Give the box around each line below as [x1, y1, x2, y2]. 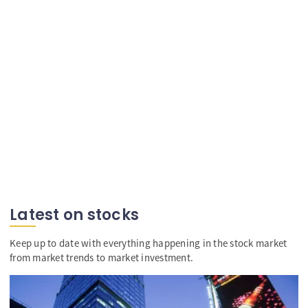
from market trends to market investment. [10, 251, 193, 264]
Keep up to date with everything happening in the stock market [10, 236, 287, 250]
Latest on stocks [10, 204, 139, 225]
